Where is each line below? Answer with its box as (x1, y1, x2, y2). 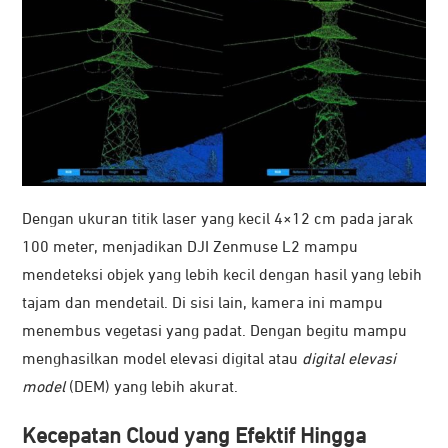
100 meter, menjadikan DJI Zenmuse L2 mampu (22, 239, 358, 256)
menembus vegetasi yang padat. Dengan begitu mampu (22, 323, 407, 340)
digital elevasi (302, 351, 396, 368)
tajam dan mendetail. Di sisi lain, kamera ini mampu (22, 295, 383, 312)
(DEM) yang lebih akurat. (65, 379, 238, 396)
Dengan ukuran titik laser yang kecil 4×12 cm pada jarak (22, 211, 413, 228)
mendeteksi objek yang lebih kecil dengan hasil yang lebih (22, 267, 422, 284)
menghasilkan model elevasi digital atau (22, 351, 302, 368)
